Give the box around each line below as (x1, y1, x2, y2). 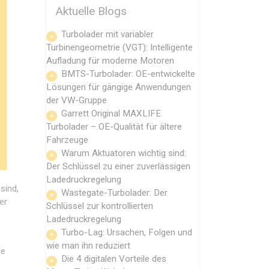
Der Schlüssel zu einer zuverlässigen (46, 160, 190, 172)
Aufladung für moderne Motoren (46, 55, 174, 66)
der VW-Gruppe (46, 94, 107, 106)
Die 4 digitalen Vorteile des (61, 253, 166, 264)
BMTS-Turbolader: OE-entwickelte (61, 68, 195, 79)
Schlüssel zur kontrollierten (46, 200, 153, 211)
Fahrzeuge (46, 134, 88, 145)
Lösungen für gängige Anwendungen (46, 81, 191, 92)
